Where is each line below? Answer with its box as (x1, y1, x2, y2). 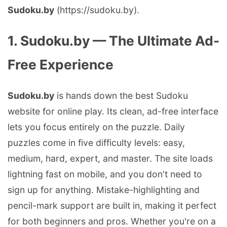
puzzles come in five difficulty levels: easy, (8, 137, 185, 148)
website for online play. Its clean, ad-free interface (8, 106, 218, 117)
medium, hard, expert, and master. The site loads (8, 153, 213, 164)
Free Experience (8, 56, 113, 73)
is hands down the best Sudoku (54, 90, 188, 101)
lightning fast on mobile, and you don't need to (8, 169, 202, 180)
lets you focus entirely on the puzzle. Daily (8, 122, 185, 133)
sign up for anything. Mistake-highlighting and (8, 184, 200, 196)
